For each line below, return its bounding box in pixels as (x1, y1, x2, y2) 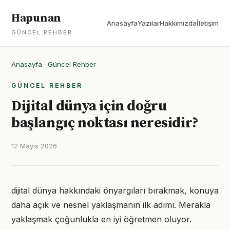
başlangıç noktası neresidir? (11, 114, 199, 132)
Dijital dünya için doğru (11, 97, 167, 115)
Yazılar (138, 19, 160, 27)
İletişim (197, 19, 219, 27)
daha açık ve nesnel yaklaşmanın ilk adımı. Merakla (11, 200, 210, 210)
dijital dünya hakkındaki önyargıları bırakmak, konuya (11, 185, 219, 196)
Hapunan (11, 11, 61, 25)
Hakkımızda (160, 19, 197, 27)
